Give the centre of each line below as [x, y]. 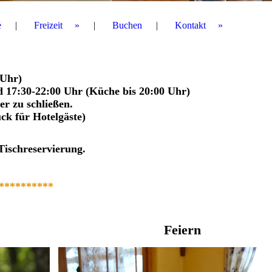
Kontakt [190, 25]
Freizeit [48, 25]
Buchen [127, 25]
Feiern [182, 229]
